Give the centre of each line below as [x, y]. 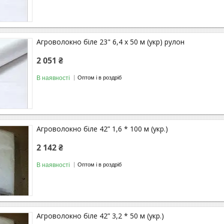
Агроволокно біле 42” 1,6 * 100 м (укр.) [102, 128]
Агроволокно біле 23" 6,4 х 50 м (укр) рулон [110, 41]
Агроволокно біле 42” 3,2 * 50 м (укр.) [100, 215]
